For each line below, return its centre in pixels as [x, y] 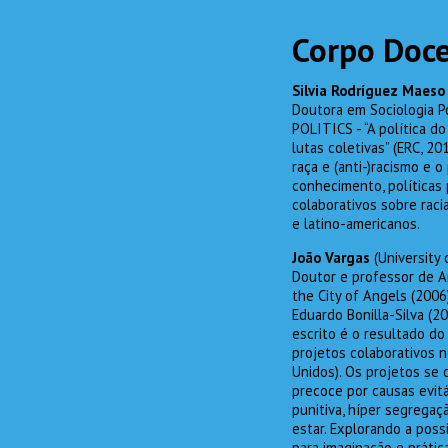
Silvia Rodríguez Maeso [368, 91]
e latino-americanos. [356, 224]
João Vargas [331, 257]
